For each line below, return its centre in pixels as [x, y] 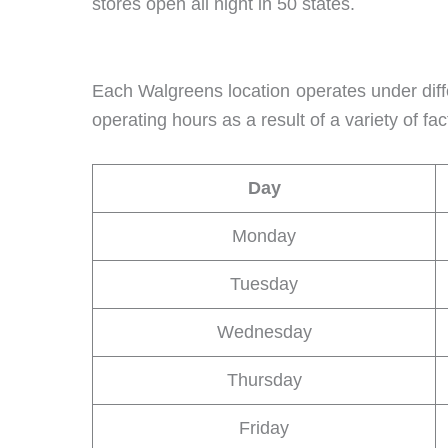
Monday [264, 235]
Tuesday [264, 283]
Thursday [264, 379]
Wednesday [264, 331]
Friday [264, 427]
